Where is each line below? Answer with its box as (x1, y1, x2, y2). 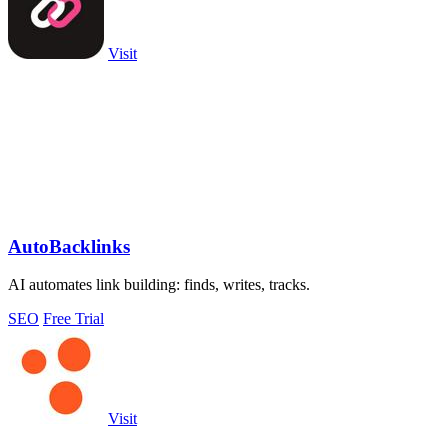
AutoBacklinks (8, 235, 130, 257)
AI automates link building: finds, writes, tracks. (8, 276, 310, 294)
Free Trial (43, 310, 104, 328)
